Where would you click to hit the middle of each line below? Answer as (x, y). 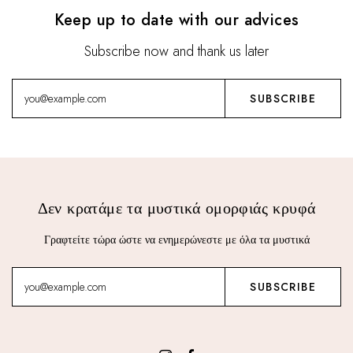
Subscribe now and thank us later (176, 51)
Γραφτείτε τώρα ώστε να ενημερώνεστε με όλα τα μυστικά (176, 240)
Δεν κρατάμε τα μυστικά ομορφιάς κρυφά (176, 208)
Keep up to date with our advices (176, 20)
